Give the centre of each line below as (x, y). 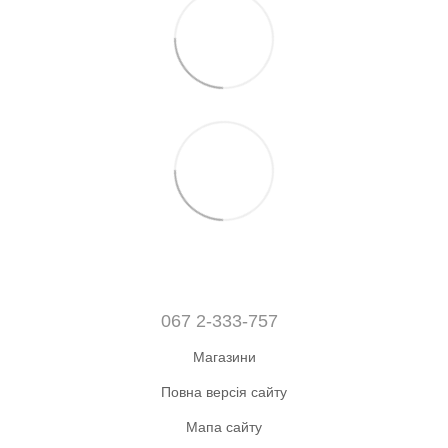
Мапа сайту (224, 426)
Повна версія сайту (224, 391)
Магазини (224, 356)
